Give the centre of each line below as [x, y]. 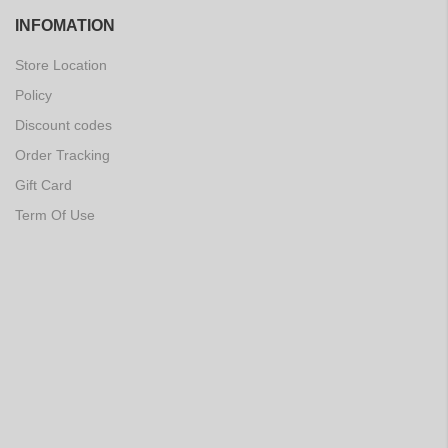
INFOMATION [65, 26]
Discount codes [63, 125]
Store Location [61, 65]
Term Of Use [55, 215]
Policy [33, 95]
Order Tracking [62, 155]
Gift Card [43, 185]
